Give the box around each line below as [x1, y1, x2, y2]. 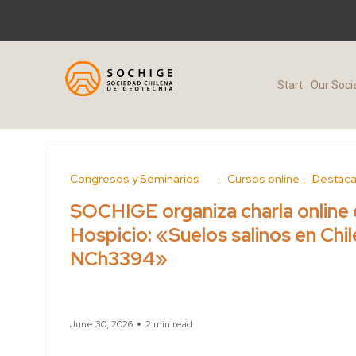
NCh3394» [70, 246, 168, 271]
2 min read [145, 318, 192, 331]
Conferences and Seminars [70, 172, 215, 187]
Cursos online [227, 172, 300, 187]
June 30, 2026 [70, 318, 133, 331]
